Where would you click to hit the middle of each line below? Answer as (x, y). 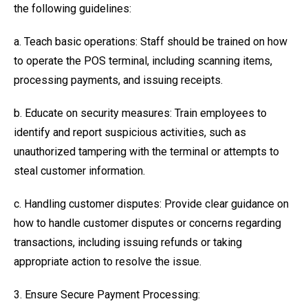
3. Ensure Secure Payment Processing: (107, 295)
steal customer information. (79, 171)
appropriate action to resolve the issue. (108, 262)
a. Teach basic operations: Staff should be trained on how (151, 42)
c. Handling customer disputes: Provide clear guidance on (151, 204)
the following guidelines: (73, 9)
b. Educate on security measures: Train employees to (140, 113)
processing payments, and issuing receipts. (118, 80)
